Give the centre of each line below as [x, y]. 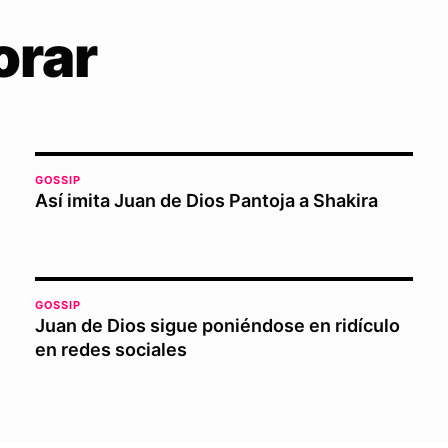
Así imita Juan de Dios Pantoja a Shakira [206, 200]
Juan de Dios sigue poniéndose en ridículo [217, 325]
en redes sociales [110, 349]
